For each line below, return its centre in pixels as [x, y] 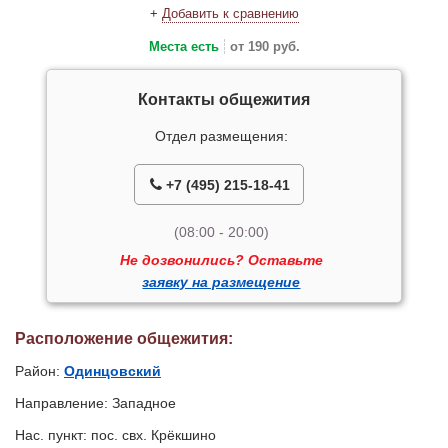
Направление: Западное [95, 403]
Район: [39, 371]
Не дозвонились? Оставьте [221, 260]
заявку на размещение [221, 282]
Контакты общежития [223, 100]
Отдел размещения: [221, 136]
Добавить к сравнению [230, 14]
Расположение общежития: [124, 339]
